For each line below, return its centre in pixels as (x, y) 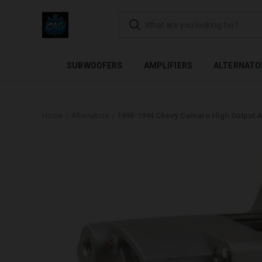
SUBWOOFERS (95, 65)
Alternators (90, 116)
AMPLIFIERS (168, 65)
